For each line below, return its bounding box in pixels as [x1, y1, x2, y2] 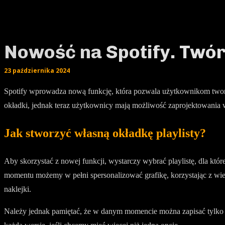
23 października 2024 [4, 66, 70, 75]
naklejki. [4, 184, 31, 193]
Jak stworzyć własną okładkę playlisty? [4, 126, 206, 140]
